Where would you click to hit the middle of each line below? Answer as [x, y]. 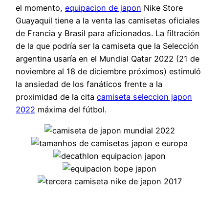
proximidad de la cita [56, 97]
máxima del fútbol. [71, 110]
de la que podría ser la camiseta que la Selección [107, 46]
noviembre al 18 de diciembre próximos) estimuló [108, 72]
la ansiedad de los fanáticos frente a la [89, 84]
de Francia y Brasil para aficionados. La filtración [108, 33]
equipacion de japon [103, 8]
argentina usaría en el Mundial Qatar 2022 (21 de [108, 59]
